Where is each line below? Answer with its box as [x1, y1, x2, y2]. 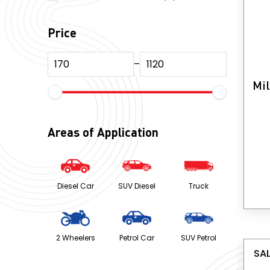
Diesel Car [57, 181, 94, 192]
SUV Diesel [118, 181, 156, 192]
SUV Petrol [181, 233, 217, 243]
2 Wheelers [55, 233, 95, 243]
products [172, 4, 216, 19]
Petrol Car [119, 233, 155, 243]
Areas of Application [48, 125, 159, 140]
